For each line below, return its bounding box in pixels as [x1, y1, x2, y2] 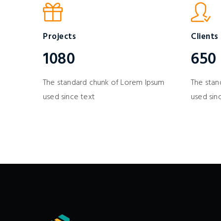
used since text [43, 91, 95, 104]
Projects [43, 30, 76, 43]
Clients [191, 30, 219, 43]
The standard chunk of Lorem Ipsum [43, 76, 165, 89]
